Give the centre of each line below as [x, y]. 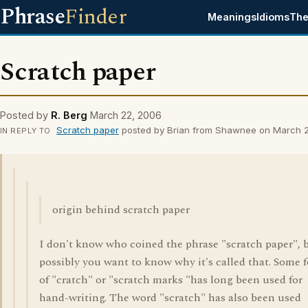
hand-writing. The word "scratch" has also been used [170, 298]
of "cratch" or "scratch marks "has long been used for [171, 280]
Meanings [232, 17]
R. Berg [69, 115]
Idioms [273, 17]
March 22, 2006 [126, 115]
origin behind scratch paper [121, 210]
